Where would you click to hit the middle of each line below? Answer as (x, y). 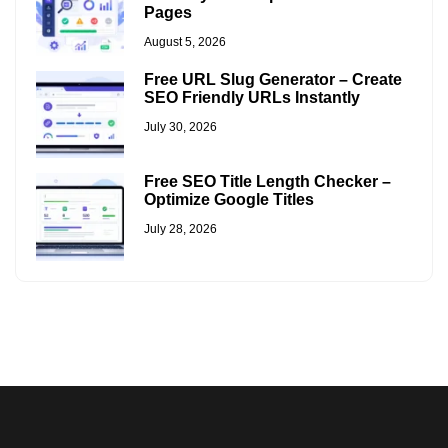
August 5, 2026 (184, 42)
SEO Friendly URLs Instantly (251, 97)
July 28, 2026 (180, 229)
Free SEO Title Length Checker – (267, 182)
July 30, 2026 (180, 126)
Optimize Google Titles (228, 200)
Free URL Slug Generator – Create (272, 79)
